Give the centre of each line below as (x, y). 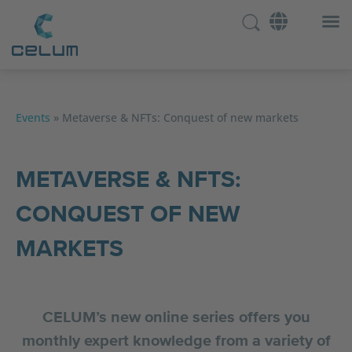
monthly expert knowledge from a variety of (176, 341)
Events (33, 117)
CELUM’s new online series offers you (176, 317)
